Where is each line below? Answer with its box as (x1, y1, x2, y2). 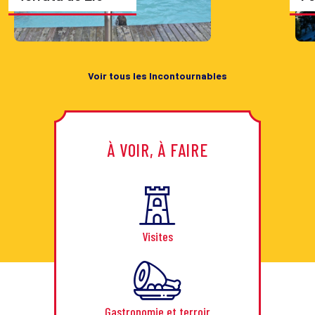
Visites (142, 229, 173, 245)
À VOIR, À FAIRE (107, 139, 208, 161)
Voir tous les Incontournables (88, 70, 227, 82)
